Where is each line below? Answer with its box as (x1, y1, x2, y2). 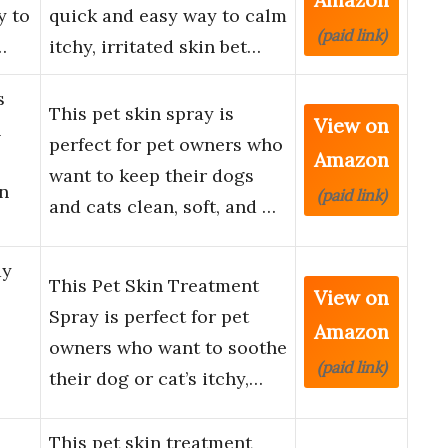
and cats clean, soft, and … (49, 195, 276, 219)
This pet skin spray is (49, 102, 234, 126)
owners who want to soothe (49, 336, 287, 360)
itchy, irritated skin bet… (49, 35, 261, 59)
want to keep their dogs (49, 164, 254, 188)
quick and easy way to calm (49, 4, 287, 28)
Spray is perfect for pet (49, 305, 249, 329)
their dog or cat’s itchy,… (49, 367, 263, 391)
